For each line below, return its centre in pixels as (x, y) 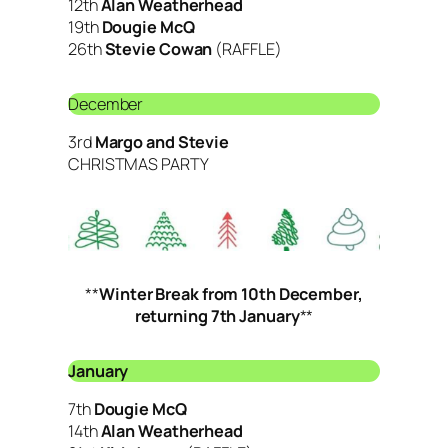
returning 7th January (217, 316)
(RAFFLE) (247, 49)
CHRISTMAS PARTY (138, 164)
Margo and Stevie (162, 142)
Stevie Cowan (158, 49)
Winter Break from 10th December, (231, 294)
